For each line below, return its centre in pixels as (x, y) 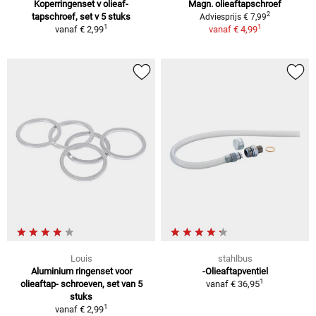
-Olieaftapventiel (235, 271)
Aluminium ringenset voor (81, 271)
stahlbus (235, 258)
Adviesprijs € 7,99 (233, 17)
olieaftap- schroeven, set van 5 (81, 284)
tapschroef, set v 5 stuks (81, 16)
